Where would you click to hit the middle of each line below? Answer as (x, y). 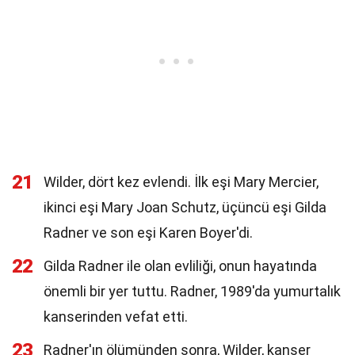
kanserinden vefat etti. (116, 317)
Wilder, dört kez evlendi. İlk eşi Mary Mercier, (181, 182)
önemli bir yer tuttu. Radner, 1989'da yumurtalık (192, 291)
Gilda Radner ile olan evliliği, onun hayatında (180, 266)
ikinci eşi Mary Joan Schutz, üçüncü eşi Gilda (185, 207)
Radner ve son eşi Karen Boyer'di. (148, 233)
